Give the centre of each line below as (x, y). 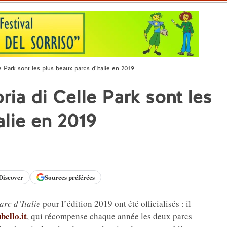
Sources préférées (70, 177)
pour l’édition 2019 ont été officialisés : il (116, 203)
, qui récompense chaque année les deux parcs (109, 216)
